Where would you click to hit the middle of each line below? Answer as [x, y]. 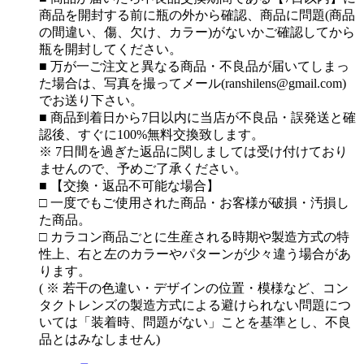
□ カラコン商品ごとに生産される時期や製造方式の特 [194, 237]
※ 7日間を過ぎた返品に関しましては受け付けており [193, 152]
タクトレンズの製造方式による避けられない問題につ [195, 305]
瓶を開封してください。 [110, 50]
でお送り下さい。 [91, 101]
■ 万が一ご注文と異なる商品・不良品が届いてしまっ [194, 67]
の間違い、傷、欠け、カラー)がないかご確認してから [197, 32]
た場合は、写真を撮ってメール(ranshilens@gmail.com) [193, 84]
